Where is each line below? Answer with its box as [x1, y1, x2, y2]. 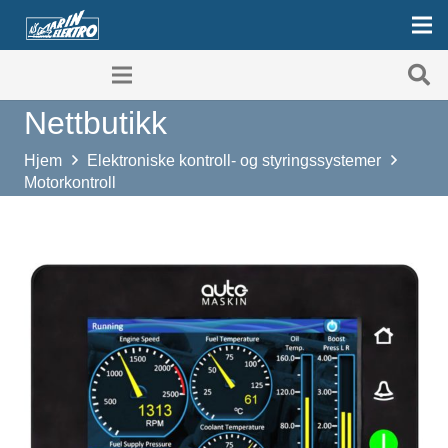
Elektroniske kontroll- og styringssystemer [87, 151, 382, 169]
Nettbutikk [24, 104, 167, 141]
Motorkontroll [24, 173, 116, 191]
